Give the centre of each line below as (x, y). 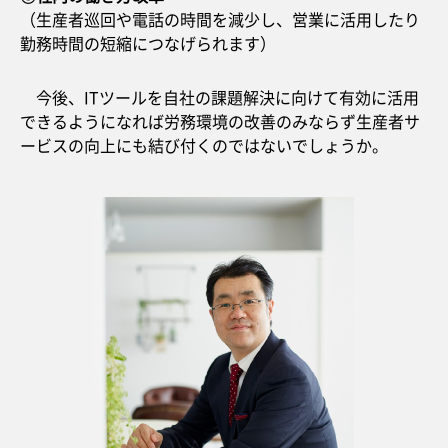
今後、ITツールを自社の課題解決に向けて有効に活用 (219, 97)
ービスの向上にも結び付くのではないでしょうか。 (204, 145)
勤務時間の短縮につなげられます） (148, 43)
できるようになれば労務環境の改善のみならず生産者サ (220, 121)
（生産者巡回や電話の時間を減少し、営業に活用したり (220, 19)
